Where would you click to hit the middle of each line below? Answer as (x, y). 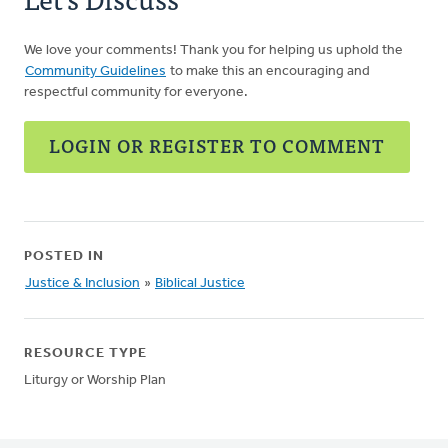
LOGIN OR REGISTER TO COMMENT (217, 145)
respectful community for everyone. (136, 92)
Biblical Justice (200, 283)
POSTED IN (64, 256)
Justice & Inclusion (82, 283)
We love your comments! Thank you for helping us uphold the (213, 50)
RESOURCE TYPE (85, 353)
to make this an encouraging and (268, 71)
